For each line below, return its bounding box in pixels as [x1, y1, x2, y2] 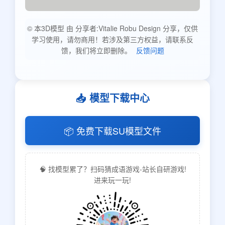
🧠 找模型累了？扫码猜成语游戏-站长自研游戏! [39, 164, 186, 174]
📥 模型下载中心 [75, 90, 150, 105]
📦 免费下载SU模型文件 [64, 124, 161, 138]
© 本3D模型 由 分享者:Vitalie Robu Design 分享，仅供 [27, 23, 198, 34]
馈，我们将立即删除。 [61, 45, 134, 56]
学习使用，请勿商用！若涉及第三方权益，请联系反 [32, 34, 193, 45]
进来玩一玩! [94, 175, 131, 185]
